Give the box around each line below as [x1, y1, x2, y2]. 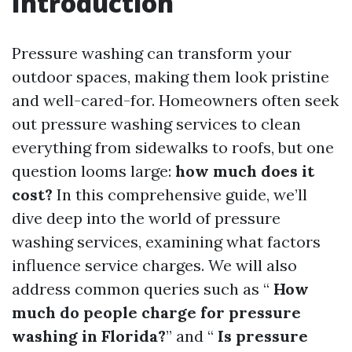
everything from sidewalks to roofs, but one [12, 137, 334, 157]
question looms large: [12, 161, 175, 181]
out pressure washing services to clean [12, 114, 301, 134]
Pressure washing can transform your [12, 43, 291, 63]
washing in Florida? [12, 326, 166, 346]
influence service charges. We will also [12, 255, 297, 275]
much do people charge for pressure [12, 302, 301, 322]
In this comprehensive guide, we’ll [53, 185, 307, 204]
